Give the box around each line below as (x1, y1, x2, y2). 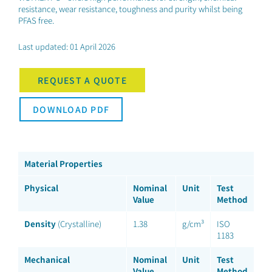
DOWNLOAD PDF (33, 103, 109, 115)
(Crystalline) (56, 218, 101, 229)
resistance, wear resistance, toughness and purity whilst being (18, 3, 242, 15)
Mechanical (24, 254, 70, 265)
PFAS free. (18, 15, 54, 26)
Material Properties (24, 158, 103, 169)
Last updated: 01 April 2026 (18, 41, 115, 52)
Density (24, 218, 56, 229)
